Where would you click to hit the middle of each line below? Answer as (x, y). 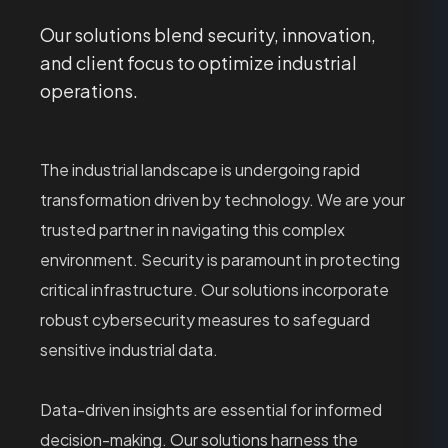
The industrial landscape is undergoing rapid (200, 169)
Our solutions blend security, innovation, (208, 34)
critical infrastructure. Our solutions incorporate (214, 289)
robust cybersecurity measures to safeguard (205, 319)
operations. (89, 90)
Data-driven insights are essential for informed (211, 409)
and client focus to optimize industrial (198, 62)
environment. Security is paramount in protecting (220, 259)
